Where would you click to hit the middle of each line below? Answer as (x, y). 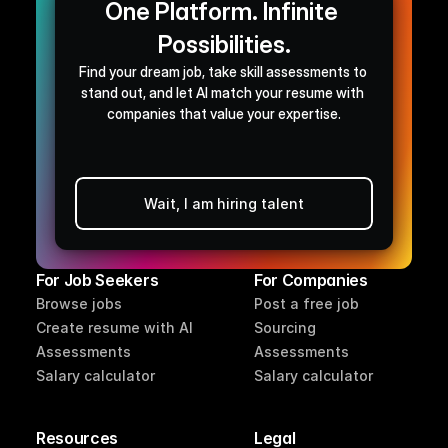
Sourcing (285, 327)
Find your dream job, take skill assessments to (222, 72)
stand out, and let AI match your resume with (222, 93)
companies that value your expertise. (224, 114)
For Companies (311, 280)
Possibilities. (224, 45)
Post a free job (306, 303)
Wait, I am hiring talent (224, 204)
